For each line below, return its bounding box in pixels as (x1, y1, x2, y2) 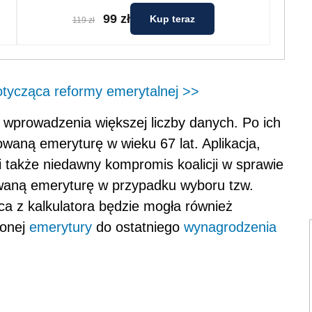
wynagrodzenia (184, 219, 276, 235)
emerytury (29, 219, 92, 235)
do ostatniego (92, 219, 184, 235)
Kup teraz (150, 13, 195, 24)
